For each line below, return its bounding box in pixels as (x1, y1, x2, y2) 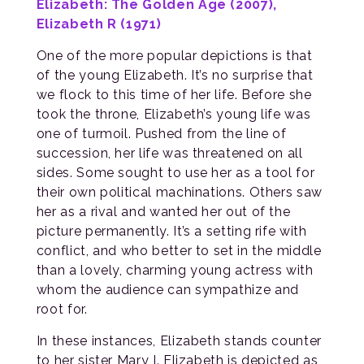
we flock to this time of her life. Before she (36, 87, 312, 103)
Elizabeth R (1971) (36, 16, 162, 32)
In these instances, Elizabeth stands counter (36, 333, 322, 349)
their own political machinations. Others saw (36, 184, 323, 201)
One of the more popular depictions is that (36, 48, 313, 64)
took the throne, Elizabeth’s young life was (36, 106, 311, 123)
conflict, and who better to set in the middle (36, 243, 322, 259)
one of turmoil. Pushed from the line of (36, 126, 287, 142)
